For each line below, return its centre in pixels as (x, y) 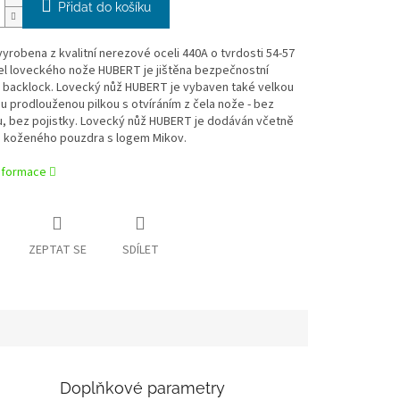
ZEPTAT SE (57, 250)
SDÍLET (140, 250)
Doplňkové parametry (143, 388)
